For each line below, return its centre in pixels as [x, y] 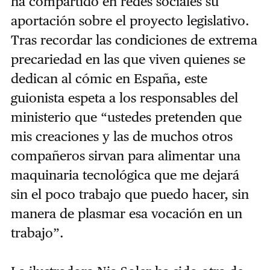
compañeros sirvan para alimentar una [125, 155]
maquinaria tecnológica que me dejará [125, 174]
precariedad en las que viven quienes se [128, 59]
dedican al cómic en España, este [109, 78]
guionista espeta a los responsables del [124, 97]
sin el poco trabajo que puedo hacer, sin [130, 194]
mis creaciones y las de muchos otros [121, 136]
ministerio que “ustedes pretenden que [126, 117]
